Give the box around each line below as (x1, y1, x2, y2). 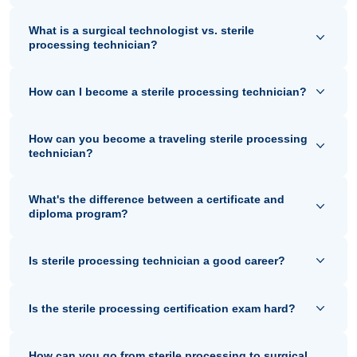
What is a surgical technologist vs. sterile (29, 24, 254, 37)
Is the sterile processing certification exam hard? (29, 302, 296, 316)
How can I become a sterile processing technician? (29, 85, 307, 99)
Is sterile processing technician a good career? (29, 254, 285, 268)
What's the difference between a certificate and (29, 193, 284, 206)
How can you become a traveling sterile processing (29, 132, 308, 146)
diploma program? (29, 207, 128, 221)
